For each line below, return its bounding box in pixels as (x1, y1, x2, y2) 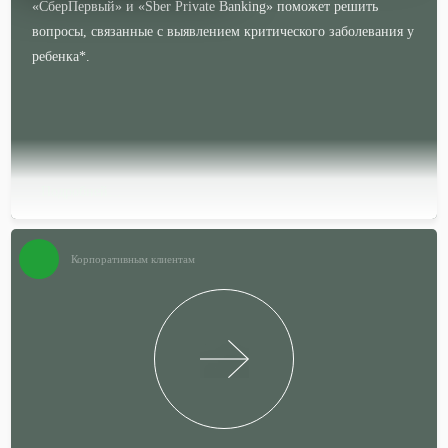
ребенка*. (32, 49, 91, 64)
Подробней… (41, 184, 123, 199)
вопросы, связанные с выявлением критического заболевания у (32, 24, 415, 39)
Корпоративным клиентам (71, 253, 196, 265)
